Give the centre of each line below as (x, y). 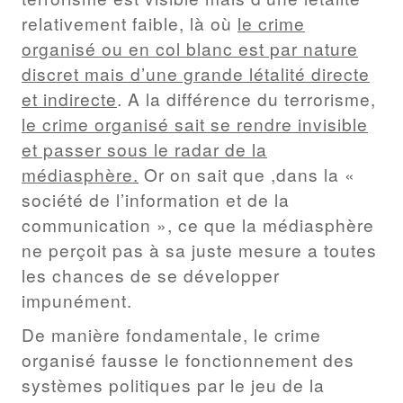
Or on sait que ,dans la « (247, 175)
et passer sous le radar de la (144, 149)
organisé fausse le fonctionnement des (188, 359)
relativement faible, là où (130, 23)
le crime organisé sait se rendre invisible (195, 124)
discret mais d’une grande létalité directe (196, 74)
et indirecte (69, 99)
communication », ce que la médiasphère (198, 225)
